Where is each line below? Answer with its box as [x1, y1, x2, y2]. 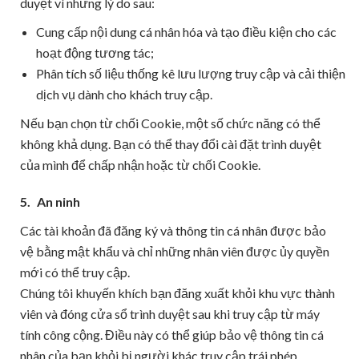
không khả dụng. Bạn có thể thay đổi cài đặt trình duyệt [20, 136, 321, 151]
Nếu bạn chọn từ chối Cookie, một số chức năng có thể [20, 115, 321, 131]
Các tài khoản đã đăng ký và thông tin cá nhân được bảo [20, 223, 326, 238]
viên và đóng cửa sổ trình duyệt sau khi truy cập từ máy [20, 306, 320, 321]
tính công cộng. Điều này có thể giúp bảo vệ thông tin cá [20, 327, 324, 342]
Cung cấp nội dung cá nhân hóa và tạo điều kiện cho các [36, 24, 337, 39]
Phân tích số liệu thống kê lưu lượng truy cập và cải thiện [36, 66, 345, 81]
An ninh [34, 194, 80, 209]
